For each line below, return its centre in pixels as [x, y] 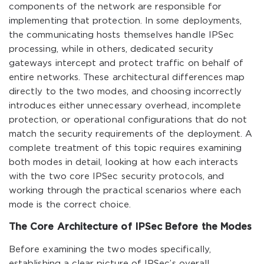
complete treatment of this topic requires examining [126, 148]
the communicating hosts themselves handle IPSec [122, 35]
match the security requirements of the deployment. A [131, 134]
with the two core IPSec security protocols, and [117, 176]
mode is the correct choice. [70, 205]
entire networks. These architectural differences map [127, 77]
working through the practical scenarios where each [125, 191]
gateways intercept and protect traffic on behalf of [126, 63]
